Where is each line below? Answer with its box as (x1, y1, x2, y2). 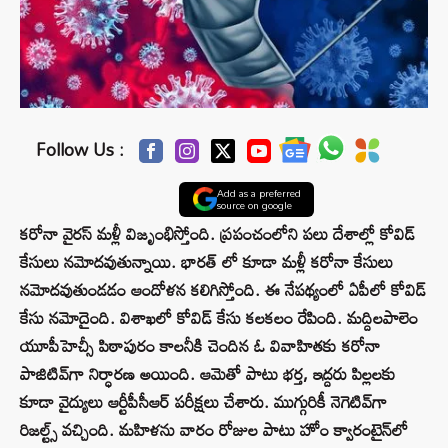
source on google (216, 195, 292, 216)
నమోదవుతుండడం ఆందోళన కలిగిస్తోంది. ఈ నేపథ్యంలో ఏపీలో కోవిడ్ (20, 273, 426, 307)
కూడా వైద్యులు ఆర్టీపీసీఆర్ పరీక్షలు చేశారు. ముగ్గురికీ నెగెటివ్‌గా (20, 385, 387, 419)
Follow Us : (36, 133, 125, 167)
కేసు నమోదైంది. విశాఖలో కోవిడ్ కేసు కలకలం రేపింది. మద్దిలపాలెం (20, 301, 418, 335)
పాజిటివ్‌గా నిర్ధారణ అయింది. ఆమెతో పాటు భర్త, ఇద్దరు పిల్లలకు (20, 357, 396, 391)
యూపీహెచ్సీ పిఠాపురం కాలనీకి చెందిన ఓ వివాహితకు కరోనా (20, 329, 380, 363)
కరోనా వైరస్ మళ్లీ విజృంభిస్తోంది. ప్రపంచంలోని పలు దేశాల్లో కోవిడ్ (20, 217, 415, 251)
